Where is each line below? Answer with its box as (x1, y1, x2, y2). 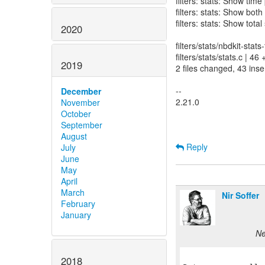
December (61, 85, 101, 98)
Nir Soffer (222, 189, 259, 201)
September (61, 119, 102, 131)
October (61, 108, 91, 120)
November (61, 96, 100, 109)
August (61, 130, 87, 143)
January (61, 209, 91, 221)
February (61, 198, 95, 210)
